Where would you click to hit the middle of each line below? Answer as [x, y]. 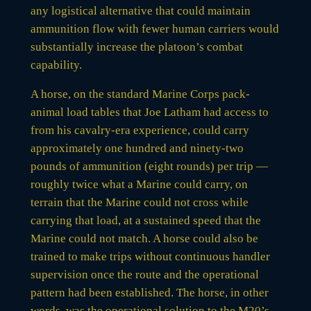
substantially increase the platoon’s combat [136, 47]
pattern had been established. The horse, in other [149, 292]
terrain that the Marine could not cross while [139, 202]
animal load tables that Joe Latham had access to [149, 112]
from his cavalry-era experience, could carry [140, 130]
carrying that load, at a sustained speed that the [145, 220]
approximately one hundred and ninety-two [137, 148]
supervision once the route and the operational [144, 274]
